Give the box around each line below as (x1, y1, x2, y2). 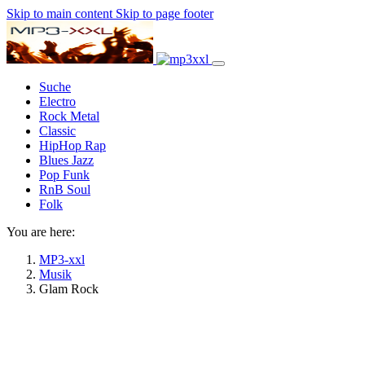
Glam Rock (39, 282, 99, 296)
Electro (39, 95, 76, 108)
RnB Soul (39, 182, 90, 196)
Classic (39, 124, 76, 138)
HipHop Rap (39, 139, 106, 152)
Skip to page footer (116, 7, 213, 20)
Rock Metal (39, 109, 99, 123)
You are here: (7, 225, 75, 239)
